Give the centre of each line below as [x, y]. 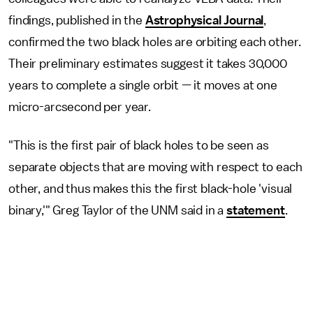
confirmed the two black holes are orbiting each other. [155, 42]
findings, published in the [77, 21]
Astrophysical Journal [204, 21]
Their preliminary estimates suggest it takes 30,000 [148, 64]
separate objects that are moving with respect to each [155, 167]
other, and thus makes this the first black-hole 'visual [151, 189]
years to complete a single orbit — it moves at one [143, 86]
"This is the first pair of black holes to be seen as [139, 146]
